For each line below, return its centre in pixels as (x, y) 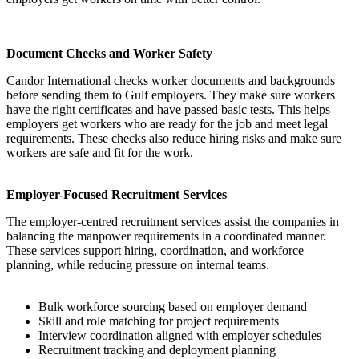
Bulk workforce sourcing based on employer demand (173, 307)
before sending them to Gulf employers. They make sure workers (171, 95)
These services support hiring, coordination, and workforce (155, 251)
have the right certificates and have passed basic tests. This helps (168, 110)
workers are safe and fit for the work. (100, 153)
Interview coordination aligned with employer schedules (180, 336)
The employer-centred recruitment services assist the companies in (173, 222)
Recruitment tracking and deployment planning (157, 350)
